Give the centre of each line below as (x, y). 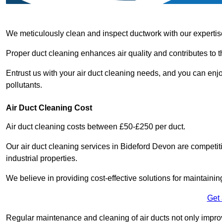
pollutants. (24, 85)
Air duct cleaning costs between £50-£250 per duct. (96, 126)
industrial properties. (42, 158)
